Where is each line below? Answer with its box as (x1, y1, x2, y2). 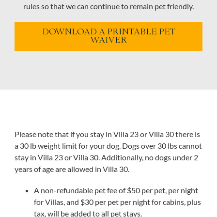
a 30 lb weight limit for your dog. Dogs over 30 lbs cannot (14, 140, 202, 150)
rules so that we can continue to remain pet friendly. (23, 1, 194, 11)
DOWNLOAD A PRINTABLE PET (42, 28, 175, 36)
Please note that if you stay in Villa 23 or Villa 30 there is (14, 129, 200, 139)
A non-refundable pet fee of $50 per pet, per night (33, 185, 198, 195)
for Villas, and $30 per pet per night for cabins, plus (33, 197, 201, 206)
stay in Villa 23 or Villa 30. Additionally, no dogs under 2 (14, 152, 198, 162)
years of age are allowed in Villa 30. (14, 164, 129, 173)
